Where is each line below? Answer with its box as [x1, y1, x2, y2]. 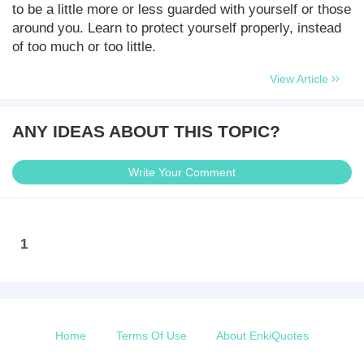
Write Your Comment [128, 166, 236, 179]
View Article [270, 72, 331, 85]
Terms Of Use [115, 329, 187, 342]
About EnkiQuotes [216, 329, 310, 342]
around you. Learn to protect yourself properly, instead [12, 20, 341, 36]
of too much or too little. [12, 39, 156, 54]
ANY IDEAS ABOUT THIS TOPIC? [12, 122, 280, 141]
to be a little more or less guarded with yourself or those [12, 2, 351, 17]
